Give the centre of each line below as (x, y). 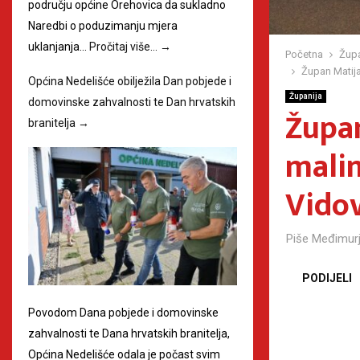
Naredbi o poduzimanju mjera (103, 25)
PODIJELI (327, 278)
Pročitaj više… (125, 46)
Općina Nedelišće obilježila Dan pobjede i (130, 81)
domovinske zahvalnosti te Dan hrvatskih (132, 102)
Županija (306, 96)
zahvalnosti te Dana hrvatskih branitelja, (129, 334)
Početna (304, 55)
